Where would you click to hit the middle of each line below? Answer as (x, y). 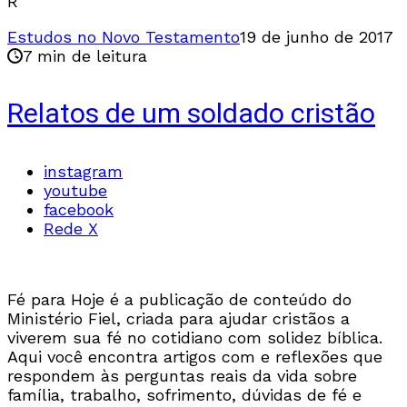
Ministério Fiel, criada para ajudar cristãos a (179, 318)
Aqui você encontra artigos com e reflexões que (195, 356)
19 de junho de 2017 (317, 36)
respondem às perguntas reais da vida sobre (182, 375)
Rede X (71, 228)
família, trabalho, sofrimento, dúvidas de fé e (184, 394)
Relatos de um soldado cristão (191, 114)
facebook (79, 209)
